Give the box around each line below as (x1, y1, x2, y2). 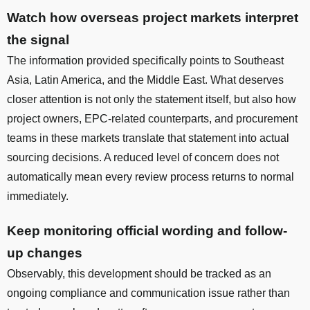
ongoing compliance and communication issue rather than (7, 286, 290, 299)
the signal (7, 32, 69, 47)
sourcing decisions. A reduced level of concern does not (7, 151, 279, 163)
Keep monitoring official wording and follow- (7, 223, 287, 238)
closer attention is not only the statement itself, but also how (7, 93, 296, 105)
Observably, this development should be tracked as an (7, 267, 271, 280)
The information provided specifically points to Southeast (7, 54, 284, 66)
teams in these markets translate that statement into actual (7, 131, 289, 144)
